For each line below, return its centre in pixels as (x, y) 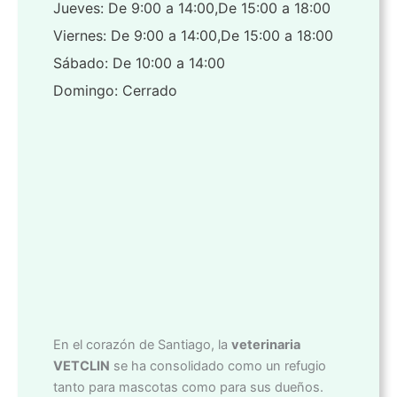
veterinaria (266, 345)
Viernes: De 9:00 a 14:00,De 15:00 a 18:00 (193, 36)
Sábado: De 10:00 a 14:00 (139, 63)
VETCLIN (82, 366)
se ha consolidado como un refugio (218, 366)
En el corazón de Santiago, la (142, 345)
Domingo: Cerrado (115, 91)
